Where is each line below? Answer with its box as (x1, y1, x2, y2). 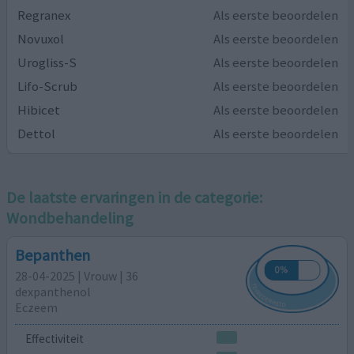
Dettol (17, 124, 56, 142)
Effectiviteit (24, 331, 84, 347)
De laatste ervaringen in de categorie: (6, 186, 263, 208)
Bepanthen (15, 244, 91, 265)
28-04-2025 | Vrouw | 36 (15, 267, 139, 284)
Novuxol (17, 29, 65, 47)
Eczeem (15, 299, 58, 315)
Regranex (17, 6, 71, 24)
